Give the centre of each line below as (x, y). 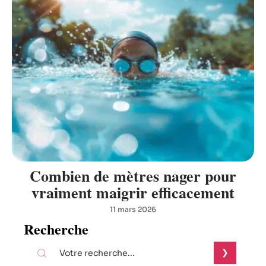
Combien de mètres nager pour (133, 176)
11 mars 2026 (133, 209)
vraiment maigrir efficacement (133, 192)
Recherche (56, 229)
